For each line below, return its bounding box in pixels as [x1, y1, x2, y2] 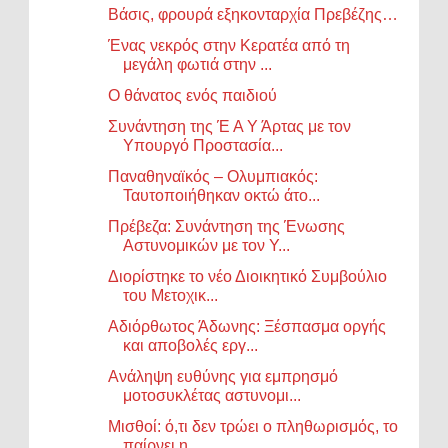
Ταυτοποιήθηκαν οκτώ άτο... [123, 186, 321, 204]
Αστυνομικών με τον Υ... [123, 236, 291, 254]
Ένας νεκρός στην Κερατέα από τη [108, 36, 351, 54]
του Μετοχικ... [123, 286, 219, 304]
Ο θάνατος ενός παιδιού [108, 86, 278, 104]
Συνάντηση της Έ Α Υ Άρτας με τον [108, 117, 352, 135]
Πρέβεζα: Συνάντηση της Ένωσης [108, 217, 346, 235]
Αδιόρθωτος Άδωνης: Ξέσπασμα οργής [108, 317, 387, 335]
